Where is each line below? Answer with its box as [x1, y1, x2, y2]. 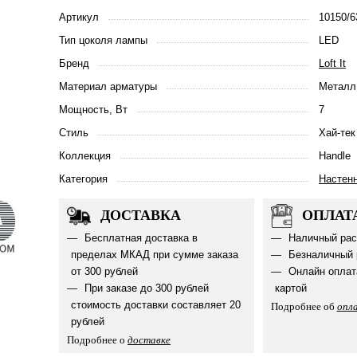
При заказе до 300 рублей [81, 282, 209, 294]
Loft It [319, 57, 346, 69]
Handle [319, 150, 351, 162]
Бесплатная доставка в [81, 232, 198, 244]
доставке [127, 334, 171, 346]
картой [274, 282, 307, 294]
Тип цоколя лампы [59, 34, 147, 46]
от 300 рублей [71, 265, 138, 277]
